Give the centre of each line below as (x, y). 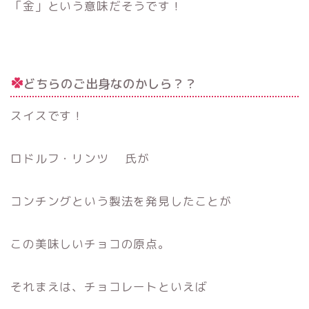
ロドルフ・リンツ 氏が (80, 159)
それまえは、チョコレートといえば (109, 287)
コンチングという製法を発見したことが (121, 201)
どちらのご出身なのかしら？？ (110, 83)
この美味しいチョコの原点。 (90, 244)
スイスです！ (48, 116)
